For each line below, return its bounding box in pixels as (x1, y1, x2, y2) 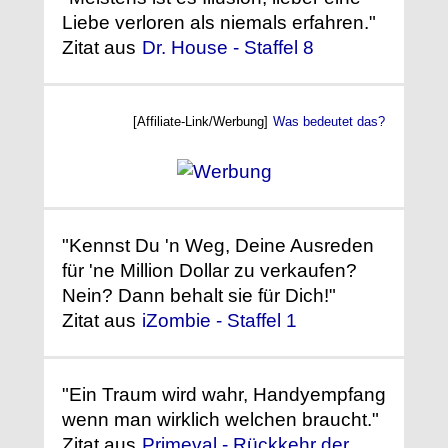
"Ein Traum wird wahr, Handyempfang (62, 384, 386, 406)
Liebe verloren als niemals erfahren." (62, 11, 376, 33)
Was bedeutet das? (273, 113, 385, 129)
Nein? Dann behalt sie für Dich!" (62, 285, 336, 307)
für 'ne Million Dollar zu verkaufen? (62, 260, 357, 282)
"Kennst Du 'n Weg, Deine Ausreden (62, 235, 374, 257)
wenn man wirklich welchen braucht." (62, 409, 379, 431)
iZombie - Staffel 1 (142, 310, 297, 332)
